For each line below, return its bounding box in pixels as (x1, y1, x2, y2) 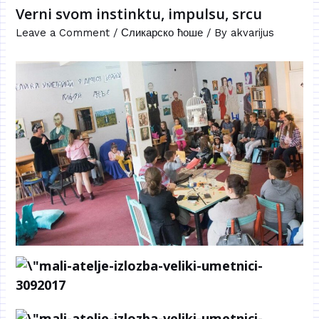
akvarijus (231, 26, 275, 40)
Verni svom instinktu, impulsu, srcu (16, 4, 263, 24)
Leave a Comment (16, 26, 110, 40)
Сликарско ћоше (121, 26, 204, 40)
